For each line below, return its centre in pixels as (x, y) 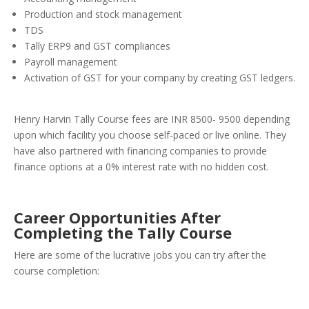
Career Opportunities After (117, 218)
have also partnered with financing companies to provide (140, 151)
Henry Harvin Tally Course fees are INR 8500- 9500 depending (152, 119)
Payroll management (71, 62)
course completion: (57, 271)
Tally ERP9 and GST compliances (99, 46)
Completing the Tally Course (123, 233)
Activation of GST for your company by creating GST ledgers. (160, 78)
